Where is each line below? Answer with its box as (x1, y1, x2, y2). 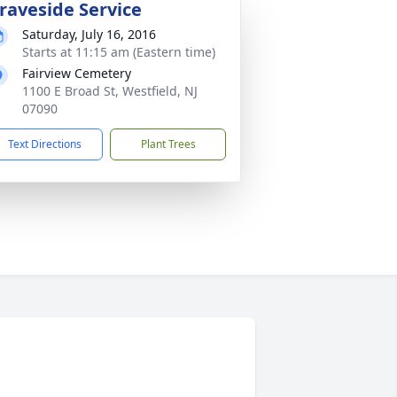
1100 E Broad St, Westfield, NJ (22, 82, 198, 99)
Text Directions (8, 136, 82, 152)
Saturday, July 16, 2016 (22, 26, 156, 43)
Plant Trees (140, 136, 196, 152)
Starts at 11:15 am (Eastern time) (22, 43, 215, 60)
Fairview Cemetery (22, 65, 131, 82)
